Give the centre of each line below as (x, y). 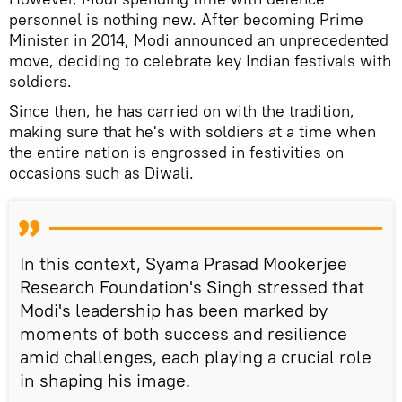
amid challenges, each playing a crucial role (196, 356)
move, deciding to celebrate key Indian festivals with (200, 60)
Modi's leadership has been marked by (174, 310)
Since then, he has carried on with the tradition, (182, 110)
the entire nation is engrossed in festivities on (176, 152)
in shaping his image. (105, 380)
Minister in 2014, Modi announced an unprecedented (199, 39)
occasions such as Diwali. (101, 172)
